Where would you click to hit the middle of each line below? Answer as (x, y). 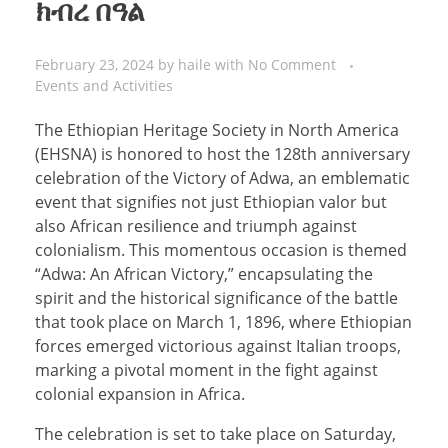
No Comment (292, 64)
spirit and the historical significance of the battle (216, 297)
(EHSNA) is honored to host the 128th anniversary (222, 153)
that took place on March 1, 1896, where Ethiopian (223, 321)
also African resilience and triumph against (196, 225)
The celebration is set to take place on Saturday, (215, 433)
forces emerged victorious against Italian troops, (218, 345)
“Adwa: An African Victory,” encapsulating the (204, 273)
